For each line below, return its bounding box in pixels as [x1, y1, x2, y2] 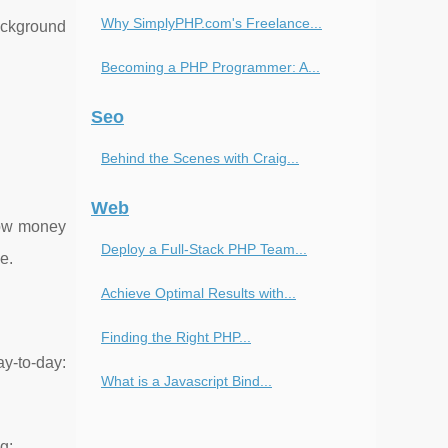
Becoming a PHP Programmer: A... [101, 59, 320, 75]
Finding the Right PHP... [101, 329, 251, 345]
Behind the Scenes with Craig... [101, 150, 299, 166]
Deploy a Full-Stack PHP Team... [101, 241, 307, 257]
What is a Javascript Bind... [101, 373, 272, 389]
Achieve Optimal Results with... [101, 285, 296, 301]
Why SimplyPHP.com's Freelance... [101, 15, 322, 31]
